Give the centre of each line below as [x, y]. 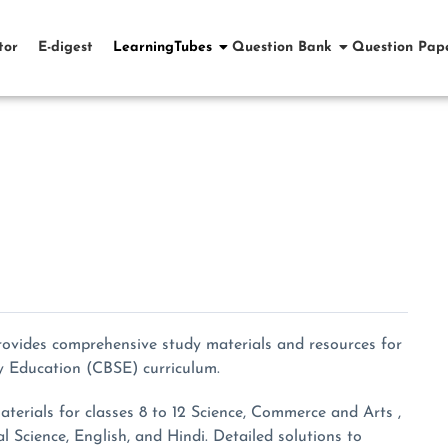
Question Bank [281, 47]
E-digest [65, 47]
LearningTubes [162, 47]
